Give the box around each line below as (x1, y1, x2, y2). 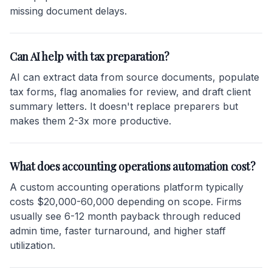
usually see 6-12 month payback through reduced (10, 210, 240, 222)
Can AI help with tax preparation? (10, 49, 170, 64)
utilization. (10, 239, 55, 251)
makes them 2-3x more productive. (10, 115, 171, 127)
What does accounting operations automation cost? (10, 159, 256, 174)
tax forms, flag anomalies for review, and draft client (10, 86, 251, 98)
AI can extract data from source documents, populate (10, 71, 259, 83)
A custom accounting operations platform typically (10, 181, 243, 193)
